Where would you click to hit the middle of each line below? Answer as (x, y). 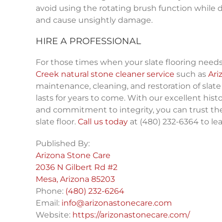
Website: (54, 215)
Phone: (50, 191)
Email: (48, 203)
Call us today (103, 122)
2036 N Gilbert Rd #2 (76, 167)
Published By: (62, 144)
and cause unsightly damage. (95, 20)
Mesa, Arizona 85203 (75, 179)
